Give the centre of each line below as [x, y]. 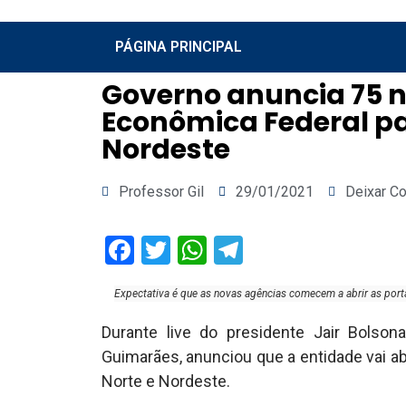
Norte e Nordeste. [166, 381]
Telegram [301, 250]
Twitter [215, 250]
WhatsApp [272, 250]
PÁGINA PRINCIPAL [179, 47]
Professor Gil [161, 192]
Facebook [194, 250]
